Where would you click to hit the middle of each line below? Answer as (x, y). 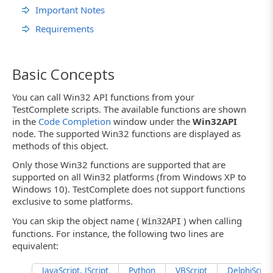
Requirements (65, 28)
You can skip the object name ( (76, 220)
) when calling (213, 220)
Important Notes (70, 9)
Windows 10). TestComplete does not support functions (129, 189)
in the (25, 122)
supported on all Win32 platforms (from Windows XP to (129, 177)
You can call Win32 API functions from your (103, 97)
